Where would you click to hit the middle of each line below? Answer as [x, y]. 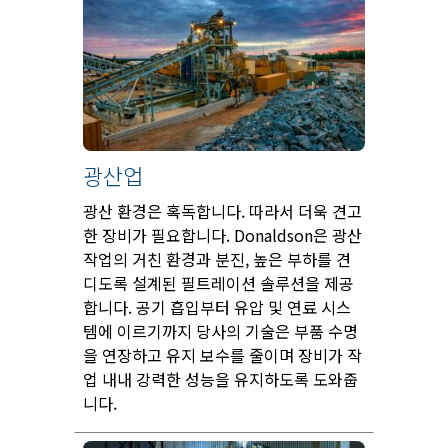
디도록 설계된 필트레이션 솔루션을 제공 [218, 282]
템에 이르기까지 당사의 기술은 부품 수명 [220, 330]
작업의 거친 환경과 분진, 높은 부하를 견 [217, 258]
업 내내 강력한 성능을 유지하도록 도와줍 [220, 378]
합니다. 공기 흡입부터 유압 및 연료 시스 [217, 306]
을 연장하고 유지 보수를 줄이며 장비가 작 [222, 354]
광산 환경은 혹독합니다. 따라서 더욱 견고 [222, 210]
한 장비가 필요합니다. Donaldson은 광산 [222, 234]
